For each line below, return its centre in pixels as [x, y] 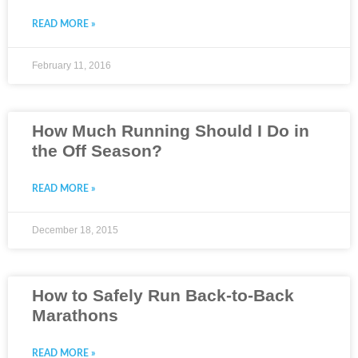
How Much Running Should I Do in [171, 131]
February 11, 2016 [72, 66]
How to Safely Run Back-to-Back [163, 296]
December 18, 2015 [75, 231]
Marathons [75, 316]
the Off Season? [97, 151]
